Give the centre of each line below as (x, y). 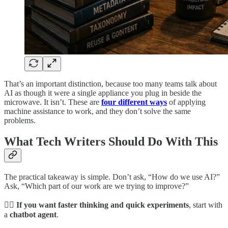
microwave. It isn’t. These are (53, 102)
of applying (186, 102)
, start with (206, 205)
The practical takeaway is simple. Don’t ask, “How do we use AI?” (112, 177)
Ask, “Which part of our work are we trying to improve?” (96, 186)
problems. (20, 120)
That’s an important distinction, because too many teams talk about (110, 83)
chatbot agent (33, 215)
